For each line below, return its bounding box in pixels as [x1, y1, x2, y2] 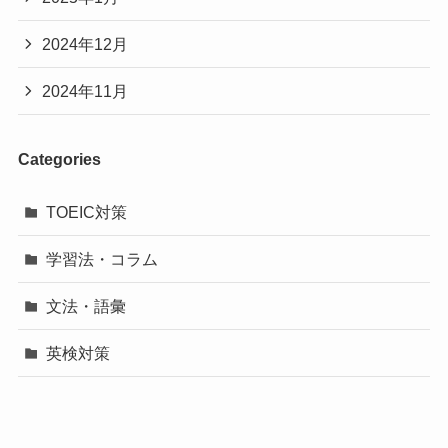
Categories [17, 150, 101, 169]
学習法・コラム [46, 249, 159, 268]
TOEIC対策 [46, 202, 128, 221]
